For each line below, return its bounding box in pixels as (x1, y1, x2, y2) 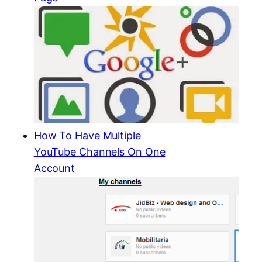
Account (33, 162, 75, 175)
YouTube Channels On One (33, 146, 166, 158)
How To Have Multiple (33, 129, 141, 142)
